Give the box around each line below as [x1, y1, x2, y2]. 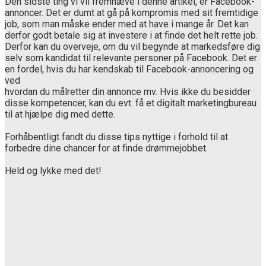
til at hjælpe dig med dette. [5, 108, 115, 120]
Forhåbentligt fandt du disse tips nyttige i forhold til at [5, 131, 228, 142]
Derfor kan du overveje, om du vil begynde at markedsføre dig [5, 40, 260, 52]
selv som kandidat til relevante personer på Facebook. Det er [5, 52, 257, 64]
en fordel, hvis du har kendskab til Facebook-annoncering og [5, 63, 254, 75]
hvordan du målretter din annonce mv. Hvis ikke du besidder [5, 85, 251, 97]
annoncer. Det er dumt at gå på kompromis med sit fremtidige [5, 7, 258, 18]
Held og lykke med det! [5, 164, 102, 176]
